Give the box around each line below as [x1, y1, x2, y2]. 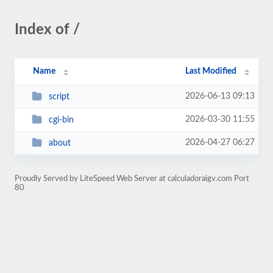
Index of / [15, 23, 80, 37]
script [48, 92, 69, 101]
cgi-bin [48, 115, 74, 124]
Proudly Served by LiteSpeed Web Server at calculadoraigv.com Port [15, 175, 249, 182]
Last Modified [185, 67, 237, 76]
